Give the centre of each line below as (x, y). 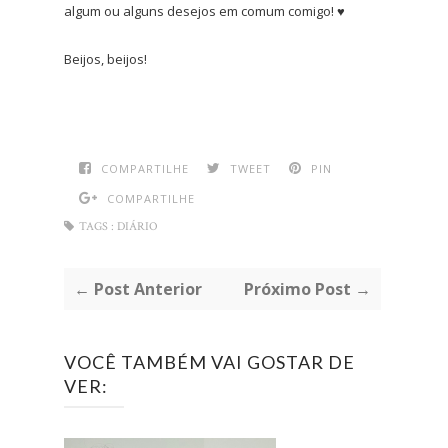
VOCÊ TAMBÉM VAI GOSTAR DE (209, 361)
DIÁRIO (137, 226)
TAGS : (96, 226)
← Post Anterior (138, 288)
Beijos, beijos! (107, 58)
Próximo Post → (307, 288)
